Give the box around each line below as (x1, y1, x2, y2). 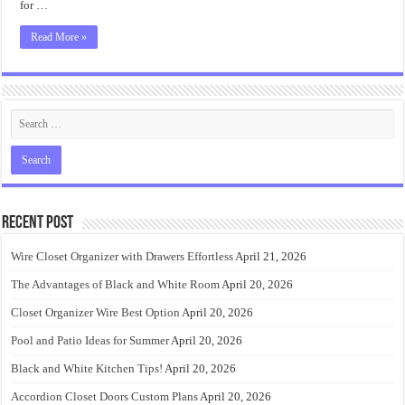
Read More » (31, 31, 88, 43)
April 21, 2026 (235, 250, 307, 263)
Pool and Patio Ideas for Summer (11, 334, 170, 347)
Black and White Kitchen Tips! (11, 362, 164, 375)
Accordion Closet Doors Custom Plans (11, 390, 199, 403)
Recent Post (2, 214, 74, 232)
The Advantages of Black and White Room (11, 278, 221, 291)
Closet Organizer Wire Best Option (11, 306, 181, 319)
